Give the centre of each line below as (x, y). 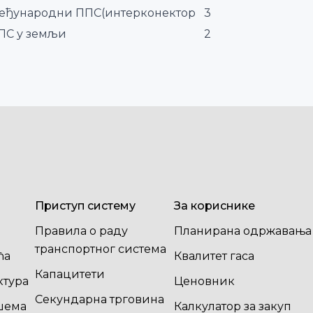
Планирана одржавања (242, 231)
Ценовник (204, 281)
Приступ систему (85, 206)
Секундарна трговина (99, 299)
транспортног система (100, 249)
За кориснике (214, 206)
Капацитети (70, 274)
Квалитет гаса (214, 256)
